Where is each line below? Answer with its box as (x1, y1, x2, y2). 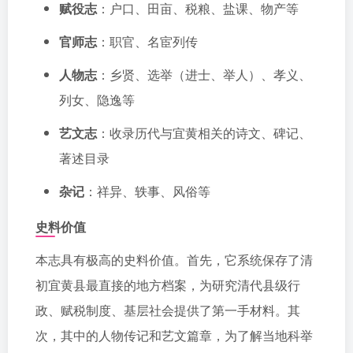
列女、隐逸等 (59, 91, 135, 109)
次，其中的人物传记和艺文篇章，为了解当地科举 (35, 326, 313, 344)
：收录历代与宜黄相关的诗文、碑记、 (97, 124, 311, 142)
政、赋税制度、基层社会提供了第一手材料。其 (35, 301, 300, 319)
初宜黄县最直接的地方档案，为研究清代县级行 (35, 276, 300, 294)
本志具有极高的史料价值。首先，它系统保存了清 (35, 251, 313, 269)
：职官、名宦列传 (97, 32, 198, 50)
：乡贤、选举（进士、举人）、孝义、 (97, 65, 311, 84)
